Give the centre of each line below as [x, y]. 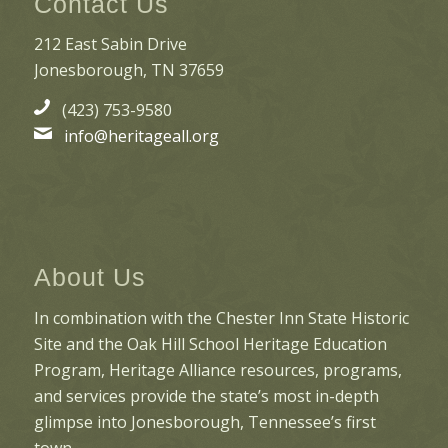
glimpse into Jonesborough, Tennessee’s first [204, 421]
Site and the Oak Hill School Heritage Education [210, 343]
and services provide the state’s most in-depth [206, 395]
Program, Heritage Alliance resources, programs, [217, 369]
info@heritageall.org [141, 136]
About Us [89, 276]
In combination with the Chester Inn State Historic [221, 317]
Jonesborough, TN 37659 [128, 70]
